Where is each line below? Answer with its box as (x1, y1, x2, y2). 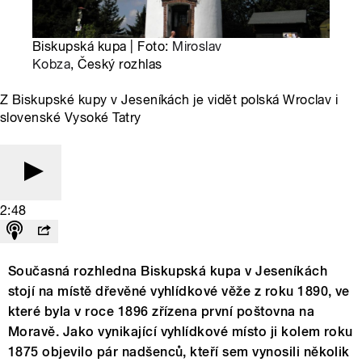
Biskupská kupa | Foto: (32, 39, 173, 55)
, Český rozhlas (70, 57, 162, 73)
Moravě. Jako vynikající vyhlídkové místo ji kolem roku (8, 324, 353, 340)
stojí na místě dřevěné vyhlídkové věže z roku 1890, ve (8, 284, 350, 300)
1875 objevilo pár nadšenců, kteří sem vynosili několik (8, 344, 350, 360)
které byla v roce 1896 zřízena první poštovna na (8, 304, 315, 320)
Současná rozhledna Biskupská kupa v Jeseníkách (8, 263, 328, 280)
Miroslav (172, 39, 222, 55)
